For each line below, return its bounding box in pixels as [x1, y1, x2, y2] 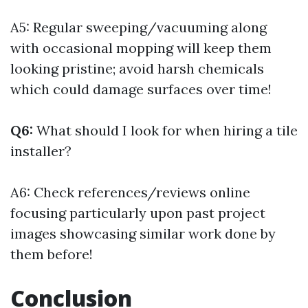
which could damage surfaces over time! [10, 80, 272, 98]
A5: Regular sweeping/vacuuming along [10, 19, 267, 36]
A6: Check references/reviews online [10, 184, 250, 201]
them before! [10, 245, 93, 263]
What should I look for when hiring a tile [33, 122, 298, 139]
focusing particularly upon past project [10, 204, 265, 221]
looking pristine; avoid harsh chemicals [10, 60, 264, 77]
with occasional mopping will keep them [10, 39, 272, 56]
